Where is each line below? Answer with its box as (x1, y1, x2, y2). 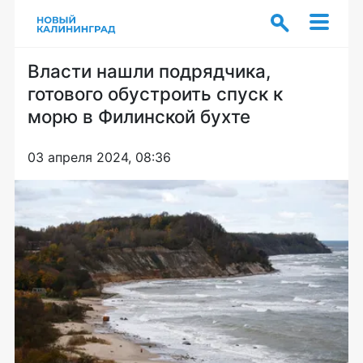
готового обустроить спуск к (28, 83, 283, 105)
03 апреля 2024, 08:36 (28, 149, 171, 165)
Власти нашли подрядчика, (28, 60, 271, 82)
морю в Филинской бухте (28, 105, 250, 127)
